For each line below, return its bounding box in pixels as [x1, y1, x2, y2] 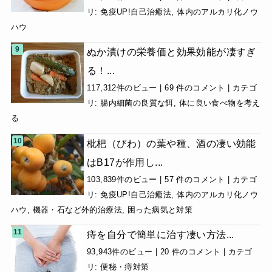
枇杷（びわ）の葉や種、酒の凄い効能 [86, 137, 256, 149]
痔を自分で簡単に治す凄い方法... [86, 229, 234, 240]
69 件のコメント [165, 83, 225, 93]
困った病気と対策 [127, 205, 193, 214]
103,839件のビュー [86, 174, 157, 184]
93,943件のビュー [86, 247, 153, 257]
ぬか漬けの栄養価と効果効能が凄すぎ [86, 46, 256, 58]
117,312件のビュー [86, 83, 157, 93]
